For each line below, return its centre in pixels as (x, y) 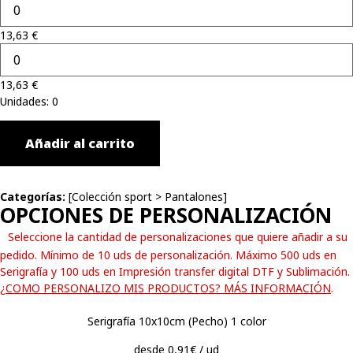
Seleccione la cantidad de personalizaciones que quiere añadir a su (178, 237)
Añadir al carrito (80, 144)
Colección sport (112, 197)
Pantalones (194, 197)
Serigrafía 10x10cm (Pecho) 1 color (176, 321)
